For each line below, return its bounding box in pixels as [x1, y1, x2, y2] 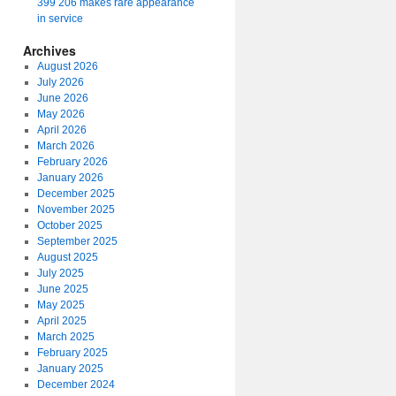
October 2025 [36, 219, 103, 232]
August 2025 [36, 251, 98, 263]
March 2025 [36, 331, 95, 343]
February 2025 [36, 346, 108, 359]
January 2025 [36, 362, 103, 375]
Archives [23, 42, 76, 59]
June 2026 [36, 92, 88, 104]
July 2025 [36, 267, 84, 279]
